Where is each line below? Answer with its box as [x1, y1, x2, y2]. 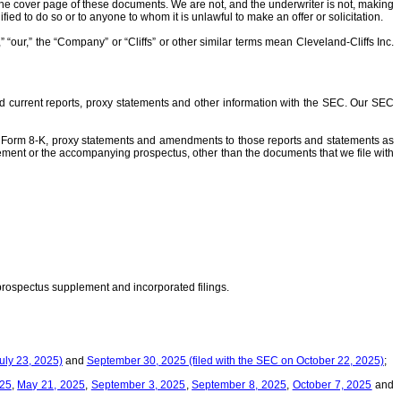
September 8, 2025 [192, 379, 286, 392]
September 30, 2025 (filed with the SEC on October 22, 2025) [86, 354, 384, 368]
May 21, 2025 [17, 379, 86, 392]
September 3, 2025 [90, 379, 186, 392]
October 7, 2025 [292, 379, 372, 392]
